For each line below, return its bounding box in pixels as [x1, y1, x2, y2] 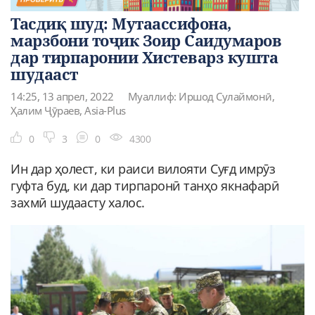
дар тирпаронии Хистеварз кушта [11, 46, 278, 67]
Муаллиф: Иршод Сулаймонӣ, [127, 89, 274, 103]
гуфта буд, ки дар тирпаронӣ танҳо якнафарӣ [11, 176, 279, 194]
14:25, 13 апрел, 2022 [11, 89, 114, 103]
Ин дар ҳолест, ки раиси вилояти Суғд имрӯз [11, 160, 275, 177]
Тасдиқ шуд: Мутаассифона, [11, 12, 231, 34]
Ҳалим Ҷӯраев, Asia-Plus [11, 103, 126, 117]
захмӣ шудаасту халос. [11, 193, 145, 211]
